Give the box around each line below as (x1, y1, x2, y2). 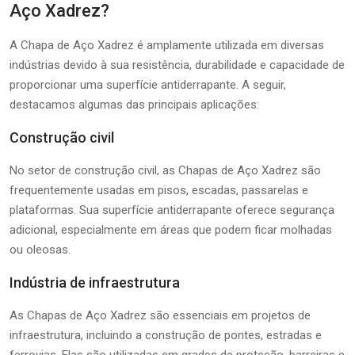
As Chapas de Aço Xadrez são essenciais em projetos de (10, 307, 311, 323)
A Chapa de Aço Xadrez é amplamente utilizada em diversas (10, 37, 324, 52)
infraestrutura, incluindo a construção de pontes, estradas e (10, 327, 322, 342)
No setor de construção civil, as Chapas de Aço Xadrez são (10, 162, 321, 177)
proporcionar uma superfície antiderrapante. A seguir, (10, 77, 286, 92)
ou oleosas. (10, 242, 71, 257)
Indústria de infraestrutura (10, 273, 180, 291)
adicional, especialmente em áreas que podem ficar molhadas (10, 222, 332, 237)
